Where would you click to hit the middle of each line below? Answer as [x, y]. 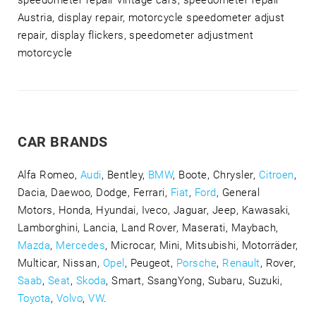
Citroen [276, 175]
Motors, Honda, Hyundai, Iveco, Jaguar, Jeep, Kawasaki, [154, 211]
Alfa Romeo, [49, 175]
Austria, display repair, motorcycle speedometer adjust [151, 18]
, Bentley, [124, 175]
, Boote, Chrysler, [216, 175]
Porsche [196, 263]
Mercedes [81, 246]
